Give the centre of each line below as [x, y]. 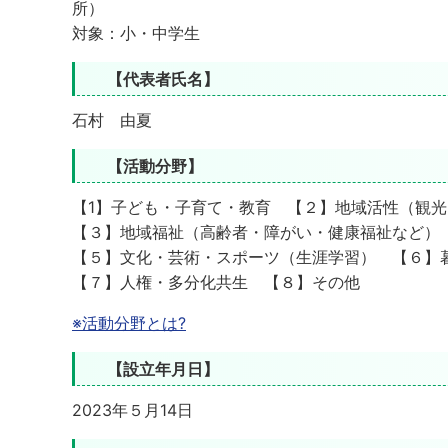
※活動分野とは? [129, 323]
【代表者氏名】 [163, 79]
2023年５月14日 [132, 410]
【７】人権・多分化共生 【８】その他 [216, 282]
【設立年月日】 [163, 369]
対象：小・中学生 [136, 33]
